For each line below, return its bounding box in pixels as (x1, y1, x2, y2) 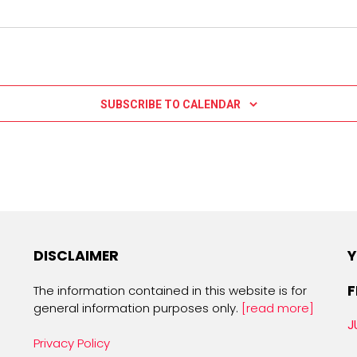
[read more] (241, 299, 314, 316)
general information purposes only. (33, 299, 241, 316)
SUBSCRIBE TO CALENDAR (100, 98, 241, 112)
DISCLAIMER (33, 245, 119, 266)
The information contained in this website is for (33, 281, 307, 299)
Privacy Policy (33, 334, 110, 351)
